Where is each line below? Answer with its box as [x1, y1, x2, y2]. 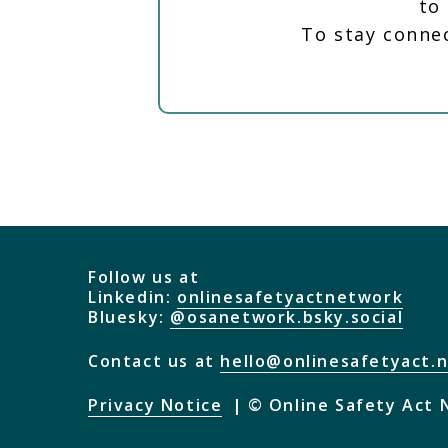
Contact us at [88, 350, 221, 373]
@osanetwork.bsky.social [170, 306, 404, 329]
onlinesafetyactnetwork [177, 286, 404, 309]
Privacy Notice [88, 394, 223, 417]
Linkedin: [88, 286, 177, 309]
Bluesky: [88, 306, 171, 329]
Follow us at [88, 266, 200, 289]
